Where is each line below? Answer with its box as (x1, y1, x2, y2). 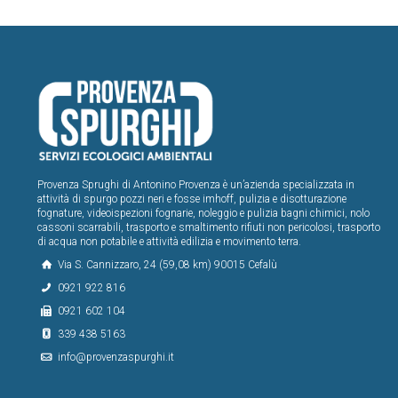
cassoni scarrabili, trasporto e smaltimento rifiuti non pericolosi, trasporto (37, 220, 380, 234)
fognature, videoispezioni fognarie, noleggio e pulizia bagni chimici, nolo (37, 206, 370, 219)
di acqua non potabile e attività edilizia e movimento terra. (37, 235, 301, 248)
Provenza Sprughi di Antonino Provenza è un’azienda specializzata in (37, 178, 354, 191)
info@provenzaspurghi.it (55, 350, 174, 363)
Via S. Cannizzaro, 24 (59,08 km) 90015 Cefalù (55, 258, 277, 271)
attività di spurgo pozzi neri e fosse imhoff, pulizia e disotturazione (37, 192, 346, 205)
